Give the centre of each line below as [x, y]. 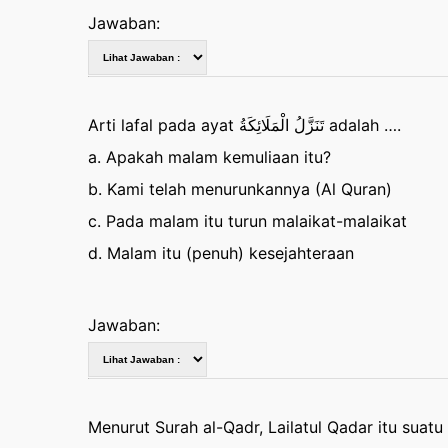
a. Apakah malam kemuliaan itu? [209, 157]
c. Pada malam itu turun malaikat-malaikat [247, 221]
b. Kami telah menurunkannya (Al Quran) [239, 189]
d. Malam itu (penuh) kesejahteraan [220, 253]
